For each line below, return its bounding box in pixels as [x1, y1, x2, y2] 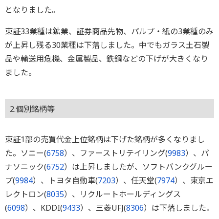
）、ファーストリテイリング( [64, 148, 168, 159]
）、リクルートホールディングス [64, 189, 181, 200]
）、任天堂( [115, 175, 157, 186]
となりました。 [5, 4, 60, 16]
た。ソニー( [5, 148, 46, 159]
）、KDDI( [25, 202, 63, 214]
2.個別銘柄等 [10, 103, 55, 114]
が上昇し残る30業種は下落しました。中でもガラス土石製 [5, 40, 209, 51]
